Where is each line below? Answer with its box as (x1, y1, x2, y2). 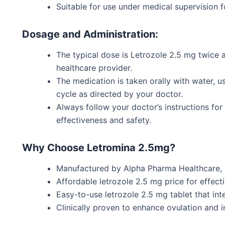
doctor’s (132, 102, 162, 112)
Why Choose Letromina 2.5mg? (22, 142, 175, 154)
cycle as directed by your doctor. (56, 89, 183, 99)
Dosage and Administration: (22, 28, 158, 40)
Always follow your (56, 102, 132, 112)
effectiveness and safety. (56, 115, 151, 125)
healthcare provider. (56, 63, 132, 73)
